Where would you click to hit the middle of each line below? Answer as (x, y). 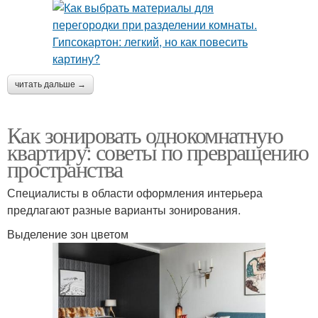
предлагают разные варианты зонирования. (124, 209)
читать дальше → (50, 84)
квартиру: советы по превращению (158, 151)
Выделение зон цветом (68, 234)
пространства (65, 168)
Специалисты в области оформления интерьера (135, 192)
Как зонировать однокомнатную (145, 134)
